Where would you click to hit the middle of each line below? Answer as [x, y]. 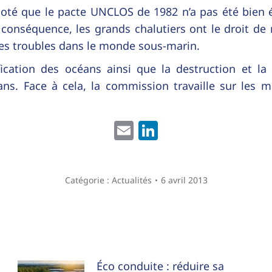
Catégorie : [88, 180]
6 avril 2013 [184, 180]
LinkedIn [198, 131]
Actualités [131, 180]
